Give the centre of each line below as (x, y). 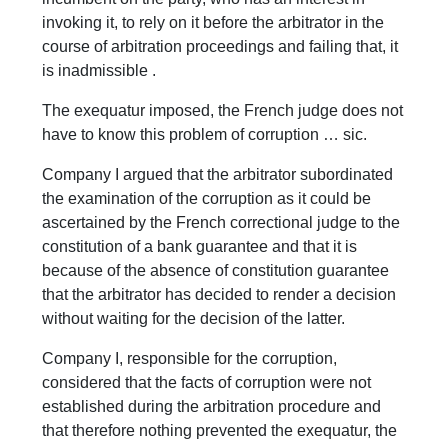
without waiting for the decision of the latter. (194, 319)
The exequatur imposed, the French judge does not (223, 111)
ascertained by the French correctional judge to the (221, 223)
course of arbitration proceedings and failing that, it (220, 47)
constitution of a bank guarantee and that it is (200, 247)
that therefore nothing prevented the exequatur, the (220, 431)
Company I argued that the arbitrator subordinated (218, 175)
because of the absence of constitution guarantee (216, 271)
